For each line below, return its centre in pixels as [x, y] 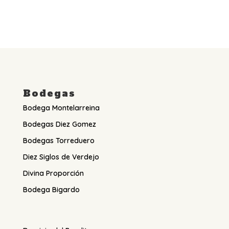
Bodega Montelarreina [61, 108]
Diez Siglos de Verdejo [61, 157]
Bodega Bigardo [51, 190]
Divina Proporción [53, 174]
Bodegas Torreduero [59, 141]
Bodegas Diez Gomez [59, 124]
